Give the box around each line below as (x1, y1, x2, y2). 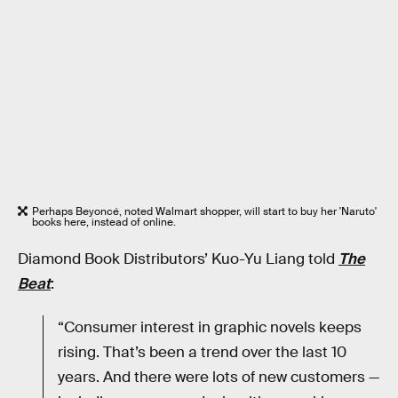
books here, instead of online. (32, 215, 176, 230)
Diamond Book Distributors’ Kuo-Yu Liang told (18, 249, 338, 268)
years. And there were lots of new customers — (58, 368, 379, 387)
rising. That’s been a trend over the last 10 (58, 343, 346, 362)
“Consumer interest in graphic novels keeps (58, 318, 362, 338)
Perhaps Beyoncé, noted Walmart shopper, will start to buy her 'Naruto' (32, 204, 377, 219)
